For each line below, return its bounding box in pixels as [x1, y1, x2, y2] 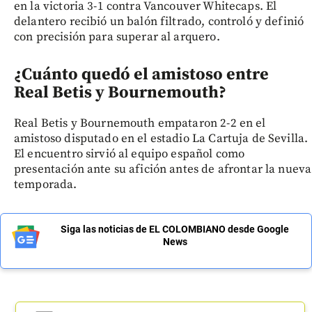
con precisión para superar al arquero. [14, 29, 220, 45]
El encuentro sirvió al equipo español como [14, 146, 245, 162]
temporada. [14, 176, 77, 192]
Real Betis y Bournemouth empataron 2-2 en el [14, 115, 266, 131]
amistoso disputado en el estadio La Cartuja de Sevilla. [14, 130, 309, 146]
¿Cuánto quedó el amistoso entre [14, 63, 269, 85]
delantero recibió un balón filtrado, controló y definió [14, 13, 304, 29]
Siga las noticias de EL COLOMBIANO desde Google [61, 223, 289, 235]
